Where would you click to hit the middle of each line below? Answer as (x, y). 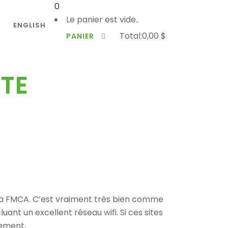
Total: (131, 36)
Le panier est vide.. (103, 20)
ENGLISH (30, 25)
